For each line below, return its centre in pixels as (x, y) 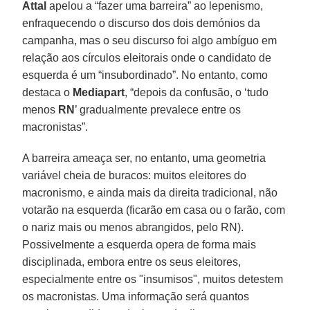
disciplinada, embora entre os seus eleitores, (132, 262)
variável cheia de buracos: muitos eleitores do (135, 175)
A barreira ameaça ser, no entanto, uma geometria (144, 158)
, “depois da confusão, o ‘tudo (197, 92)
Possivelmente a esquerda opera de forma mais (139, 244)
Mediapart (99, 92)
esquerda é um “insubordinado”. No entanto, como (145, 75)
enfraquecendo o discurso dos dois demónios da (142, 23)
